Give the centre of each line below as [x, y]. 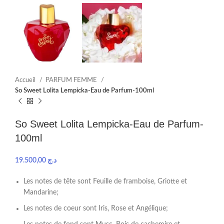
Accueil [26, 80]
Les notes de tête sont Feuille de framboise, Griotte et [105, 182]
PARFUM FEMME [72, 80]
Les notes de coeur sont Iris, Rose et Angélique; [96, 209]
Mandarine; [41, 193]
